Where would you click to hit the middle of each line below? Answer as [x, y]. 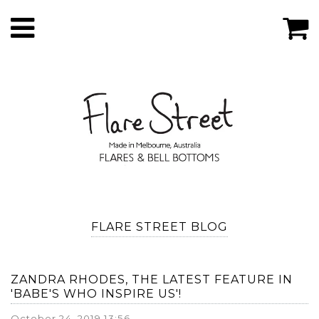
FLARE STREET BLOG [159, 227]
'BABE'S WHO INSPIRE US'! [96, 294]
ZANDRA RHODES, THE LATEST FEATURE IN [152, 280]
